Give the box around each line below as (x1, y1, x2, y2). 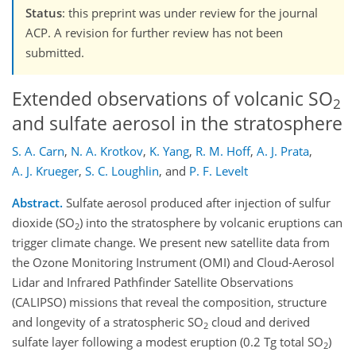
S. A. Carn (12, 143, 64, 160)
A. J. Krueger (12, 163, 79, 180)
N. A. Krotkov (71, 143, 143, 160)
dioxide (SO (12, 215, 75, 231)
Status (25, 4, 62, 21)
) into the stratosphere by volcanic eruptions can (79, 215, 342, 231)
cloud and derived (208, 314, 310, 331)
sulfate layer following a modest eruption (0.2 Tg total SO (12, 334, 323, 350)
